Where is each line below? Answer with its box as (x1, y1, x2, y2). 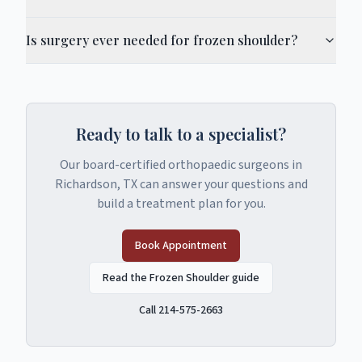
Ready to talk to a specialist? (76, 123, 286, 145)
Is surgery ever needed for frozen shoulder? (26, 32, 297, 48)
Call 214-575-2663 (139, 302, 223, 318)
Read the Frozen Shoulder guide (103, 270, 259, 286)
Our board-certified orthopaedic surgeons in (60, 156, 302, 174)
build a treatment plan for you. (96, 195, 266, 213)
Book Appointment (135, 238, 227, 254)
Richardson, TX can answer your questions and (54, 175, 308, 193)
